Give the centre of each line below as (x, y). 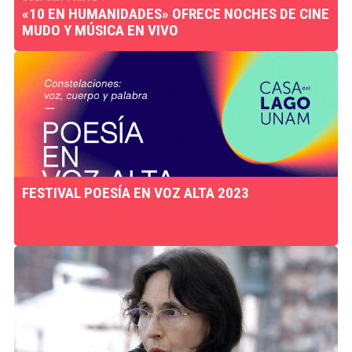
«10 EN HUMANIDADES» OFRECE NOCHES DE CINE (175, 14)
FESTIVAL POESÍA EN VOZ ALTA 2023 (135, 193)
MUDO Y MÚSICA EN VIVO (100, 30)
